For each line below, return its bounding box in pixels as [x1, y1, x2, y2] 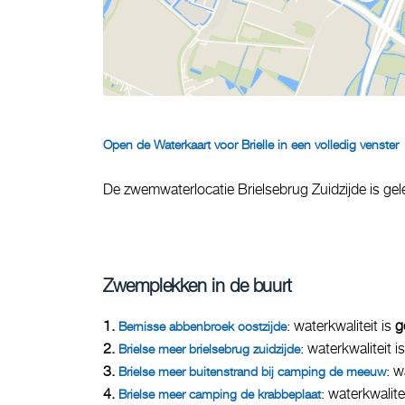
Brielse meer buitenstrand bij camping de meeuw [118, 363, 386, 379]
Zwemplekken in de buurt [103, 275, 292, 296]
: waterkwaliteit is [287, 317, 395, 334]
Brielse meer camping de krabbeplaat [118, 386, 321, 401]
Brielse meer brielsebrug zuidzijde [118, 341, 300, 356]
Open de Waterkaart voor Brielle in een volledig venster [103, 137, 399, 152]
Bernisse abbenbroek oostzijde [118, 318, 287, 334]
